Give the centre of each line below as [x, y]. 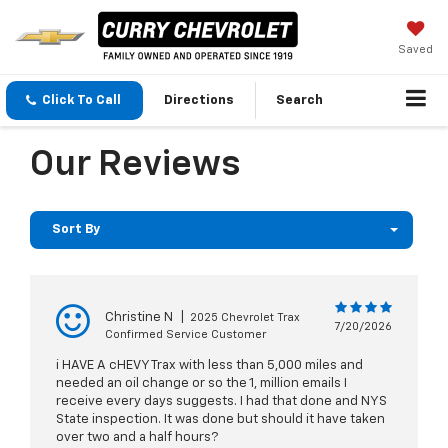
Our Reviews [135, 165]
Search [299, 101]
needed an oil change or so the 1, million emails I [201, 384]
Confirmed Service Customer [185, 335]
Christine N [139, 318]
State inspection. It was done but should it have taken [220, 420]
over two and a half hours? [137, 438]
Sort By [76, 230]
